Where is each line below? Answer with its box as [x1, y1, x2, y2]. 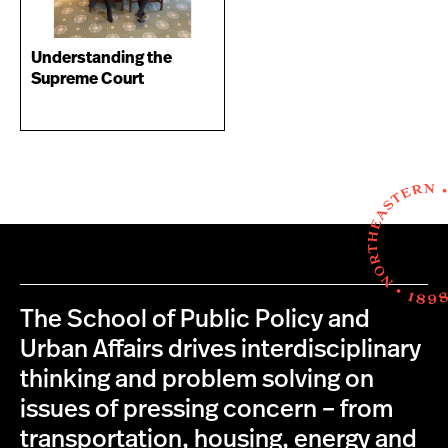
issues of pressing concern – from [20, 397, 393, 422]
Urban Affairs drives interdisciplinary [20, 337, 421, 362]
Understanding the [31, 49, 172, 66]
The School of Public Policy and [20, 307, 370, 332]
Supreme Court [31, 70, 144, 87]
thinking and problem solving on [20, 367, 374, 392]
